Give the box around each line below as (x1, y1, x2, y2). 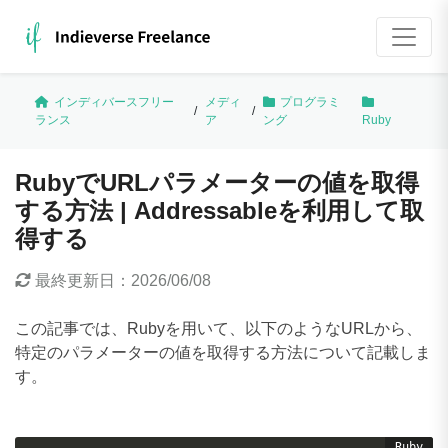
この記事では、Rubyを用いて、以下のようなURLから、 (15, 320, 422, 338)
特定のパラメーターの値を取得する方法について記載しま (15, 344, 431, 362)
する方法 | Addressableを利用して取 (15, 197, 424, 225)
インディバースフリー (54, 95, 174, 110)
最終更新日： (31, 272, 131, 290)
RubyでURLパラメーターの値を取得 (15, 169, 419, 197)
